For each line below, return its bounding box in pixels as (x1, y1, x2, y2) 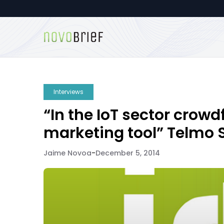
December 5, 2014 (95, 148, 160, 158)
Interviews (53, 87, 83, 96)
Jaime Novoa (43, 148, 91, 158)
